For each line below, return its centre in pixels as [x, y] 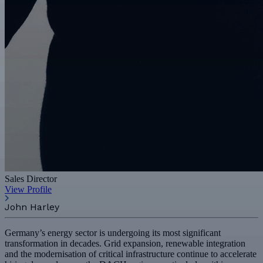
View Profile [28, 189]
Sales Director [31, 178]
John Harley [32, 207]
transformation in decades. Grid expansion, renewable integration [125, 243]
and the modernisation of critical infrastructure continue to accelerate [131, 254]
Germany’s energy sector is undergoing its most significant [113, 232]
